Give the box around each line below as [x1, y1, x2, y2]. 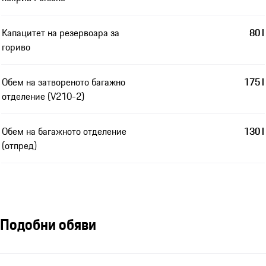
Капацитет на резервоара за [2, 26, 119, 40]
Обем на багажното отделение [2, 124, 126, 139]
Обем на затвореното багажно [2, 75, 125, 90]
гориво [2, 40, 30, 55]
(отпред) [2, 138, 37, 153]
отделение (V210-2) [2, 89, 84, 104]
